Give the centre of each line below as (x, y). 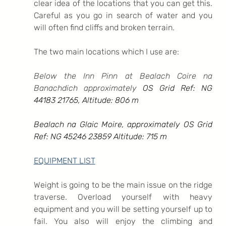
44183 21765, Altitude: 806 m (86, 100)
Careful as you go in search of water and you (123, 15)
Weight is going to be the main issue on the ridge (123, 185)
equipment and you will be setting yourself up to (123, 209)
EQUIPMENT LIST (64, 160)
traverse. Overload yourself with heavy (123, 197)
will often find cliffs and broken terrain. (104, 27)
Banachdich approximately (88, 88)
